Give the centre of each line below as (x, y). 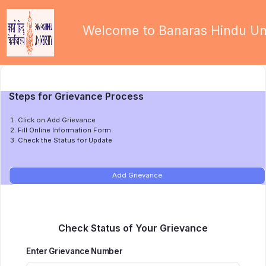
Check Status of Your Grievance (133, 229)
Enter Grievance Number (75, 251)
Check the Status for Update (65, 140)
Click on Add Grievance (56, 120)
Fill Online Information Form (64, 130)
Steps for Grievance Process (77, 97)
